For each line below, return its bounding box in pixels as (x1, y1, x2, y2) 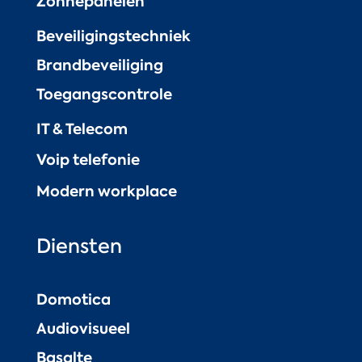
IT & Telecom (36, 118, 128, 139)
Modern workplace (36, 180, 177, 201)
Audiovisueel (36, 318, 130, 339)
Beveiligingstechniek (36, 25, 191, 46)
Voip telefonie (36, 149, 140, 170)
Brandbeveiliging (36, 54, 163, 75)
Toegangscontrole (36, 83, 172, 104)
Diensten (36, 232, 122, 259)
